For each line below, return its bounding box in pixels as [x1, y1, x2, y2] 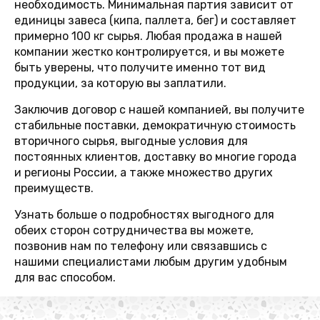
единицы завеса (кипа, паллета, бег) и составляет [14, 14, 296, 27]
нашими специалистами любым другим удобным [14, 255, 287, 269]
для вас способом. [14, 271, 116, 284]
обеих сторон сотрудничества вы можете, [14, 224, 254, 237]
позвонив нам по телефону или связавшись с [14, 239, 267, 253]
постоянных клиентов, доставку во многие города [14, 150, 296, 164]
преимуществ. [14, 181, 94, 195]
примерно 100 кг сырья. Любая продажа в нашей [14, 29, 282, 43]
